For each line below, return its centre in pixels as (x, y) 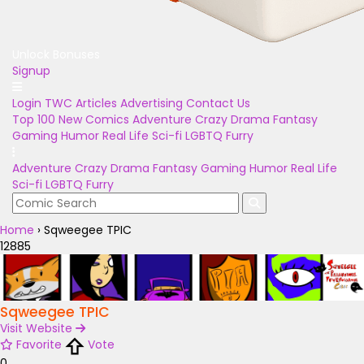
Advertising (152, 103)
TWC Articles (81, 103)
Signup (31, 71)
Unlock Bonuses (56, 54)
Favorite (39, 345)
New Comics (94, 119)
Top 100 (34, 119)
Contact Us (218, 103)
